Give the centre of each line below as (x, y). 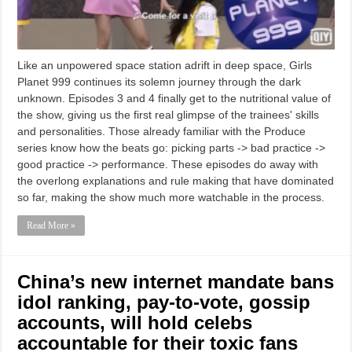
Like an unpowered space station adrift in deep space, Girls (165, 65)
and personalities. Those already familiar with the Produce (162, 131)
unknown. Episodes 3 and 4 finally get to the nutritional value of (174, 98)
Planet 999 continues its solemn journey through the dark (159, 81)
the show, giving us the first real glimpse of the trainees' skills (169, 114)
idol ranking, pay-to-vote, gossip (164, 302)
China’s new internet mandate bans (176, 281)
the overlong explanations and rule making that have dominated (176, 180)
